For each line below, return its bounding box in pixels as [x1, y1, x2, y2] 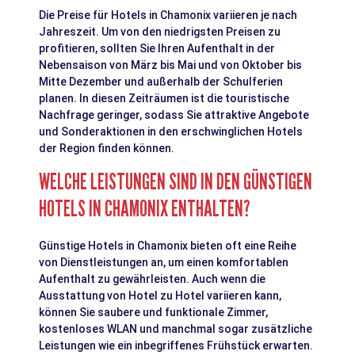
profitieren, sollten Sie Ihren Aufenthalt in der [39, 41, 276, 55]
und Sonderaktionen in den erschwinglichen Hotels [39, 124, 303, 138]
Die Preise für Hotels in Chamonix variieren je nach [39, 8, 298, 21]
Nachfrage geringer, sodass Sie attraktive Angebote [39, 108, 310, 121]
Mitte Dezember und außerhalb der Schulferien [39, 74, 284, 88]
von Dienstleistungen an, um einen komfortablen [39, 255, 289, 269]
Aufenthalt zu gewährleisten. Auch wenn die [39, 272, 266, 285]
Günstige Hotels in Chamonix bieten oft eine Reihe [39, 239, 297, 252]
